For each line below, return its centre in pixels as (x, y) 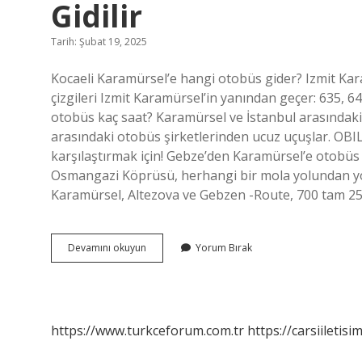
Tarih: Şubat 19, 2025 (99, 42)
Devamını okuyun (107, 248)
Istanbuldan (173, 247)
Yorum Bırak (224, 248)
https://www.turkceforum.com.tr (147, 330)
